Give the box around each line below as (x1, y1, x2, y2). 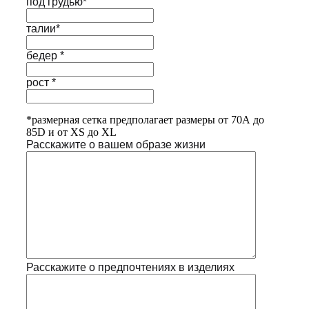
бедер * (26, 49, 64, 61)
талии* (26, 22, 60, 34)
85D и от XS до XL (26, 126, 117, 138)
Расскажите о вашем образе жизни (26, 138, 206, 150)
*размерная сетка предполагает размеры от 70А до (26, 113, 264, 126)
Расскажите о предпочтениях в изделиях (26, 261, 235, 273)
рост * (26, 76, 56, 88)
